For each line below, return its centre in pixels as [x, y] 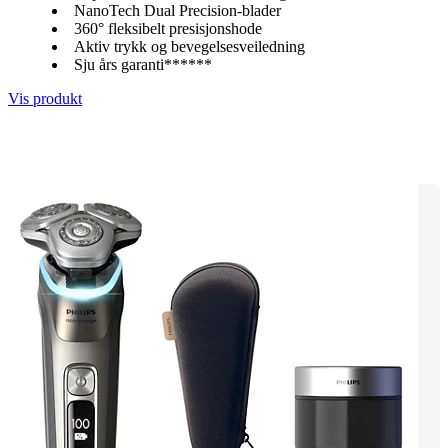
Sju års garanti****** [143, 64]
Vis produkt [45, 98]
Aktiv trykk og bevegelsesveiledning [189, 46]
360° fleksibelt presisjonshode [168, 28]
